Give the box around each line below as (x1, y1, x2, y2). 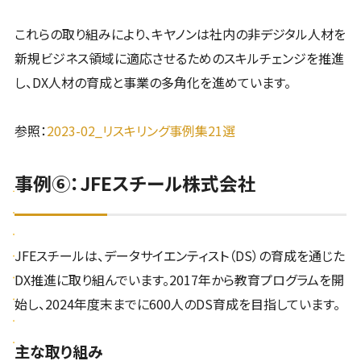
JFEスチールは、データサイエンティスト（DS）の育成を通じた (14, 246, 345, 266)
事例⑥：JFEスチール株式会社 (14, 170, 256, 197)
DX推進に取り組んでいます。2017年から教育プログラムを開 (14, 270, 344, 290)
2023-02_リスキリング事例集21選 (46, 121, 235, 141)
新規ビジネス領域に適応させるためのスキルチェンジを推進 (14, 48, 344, 68)
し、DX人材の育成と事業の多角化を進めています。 (14, 73, 291, 93)
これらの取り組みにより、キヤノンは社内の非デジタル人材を (14, 24, 346, 44)
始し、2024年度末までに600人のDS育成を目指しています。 (14, 294, 340, 314)
